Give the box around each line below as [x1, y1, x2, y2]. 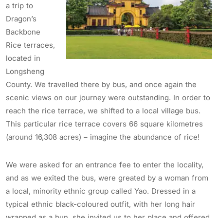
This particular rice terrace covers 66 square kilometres [6, 119, 203, 128]
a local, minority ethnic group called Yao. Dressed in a [6, 186, 196, 196]
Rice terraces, [6, 40, 55, 50]
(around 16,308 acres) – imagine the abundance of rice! [6, 132, 200, 142]
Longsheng [6, 66, 44, 76]
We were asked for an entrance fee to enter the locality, [6, 160, 203, 169]
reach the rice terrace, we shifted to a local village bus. [6, 106, 200, 115]
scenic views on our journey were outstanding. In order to [6, 92, 210, 102]
